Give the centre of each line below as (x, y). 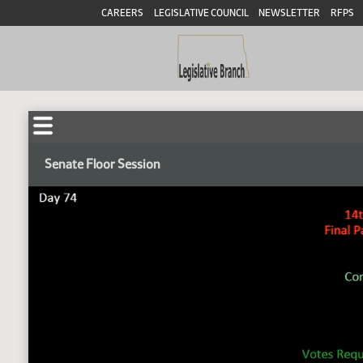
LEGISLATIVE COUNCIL (201, 13)
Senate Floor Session (102, 164)
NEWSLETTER (290, 13)
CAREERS (122, 13)
